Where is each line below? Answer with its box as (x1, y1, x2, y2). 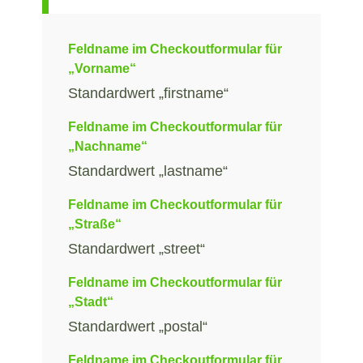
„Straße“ (68, 216, 122, 231)
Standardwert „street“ (68, 241, 205, 258)
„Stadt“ (68, 294, 113, 309)
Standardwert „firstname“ (68, 85, 228, 102)
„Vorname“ (68, 61, 136, 75)
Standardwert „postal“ (68, 318, 207, 335)
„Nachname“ (68, 139, 147, 153)
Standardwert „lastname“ (68, 163, 228, 180)
